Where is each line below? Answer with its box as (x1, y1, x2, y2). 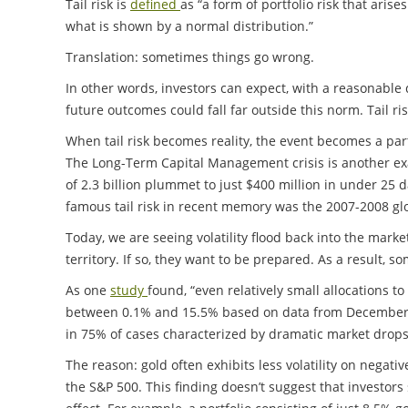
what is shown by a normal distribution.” (66, 16, 313, 35)
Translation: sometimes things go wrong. (66, 47, 314, 66)
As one (66, 280, 110, 299)
